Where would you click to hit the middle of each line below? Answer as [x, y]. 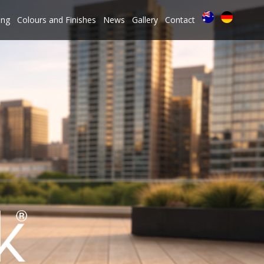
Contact [180, 20]
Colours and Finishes [57, 20]
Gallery [145, 20]
